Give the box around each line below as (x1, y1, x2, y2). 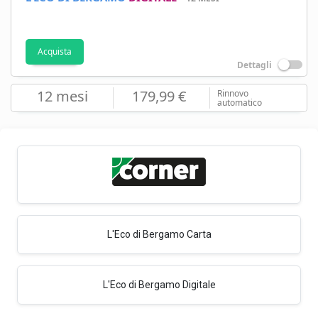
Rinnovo (216, 87, 248, 99)
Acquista (38, 45, 72, 57)
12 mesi (36, 87, 88, 106)
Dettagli (237, 59, 274, 72)
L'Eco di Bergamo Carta (106, 229, 212, 240)
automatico (216, 97, 262, 109)
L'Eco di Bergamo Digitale (102, 279, 216, 290)
